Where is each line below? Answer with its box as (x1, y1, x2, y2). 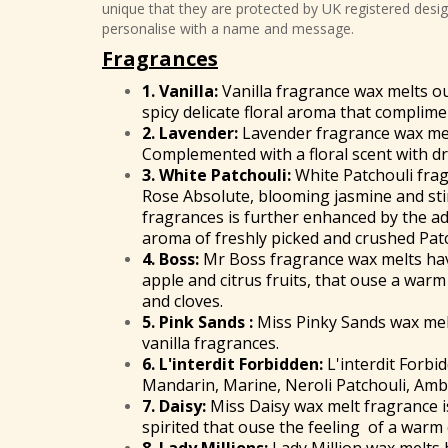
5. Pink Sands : (142, 311, 253, 334)
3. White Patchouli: (142, 164, 291, 187)
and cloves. (142, 290, 223, 313)
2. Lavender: (142, 122, 238, 145)
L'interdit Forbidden (159, 353, 319, 376)
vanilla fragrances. (142, 332, 279, 355)
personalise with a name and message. (102, 19, 358, 39)
